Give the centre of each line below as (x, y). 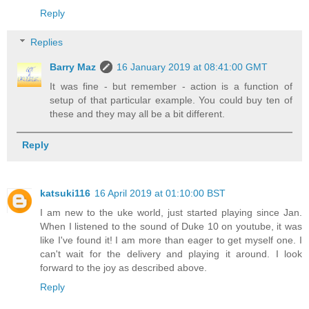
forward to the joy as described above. (123, 268)
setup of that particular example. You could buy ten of (171, 100)
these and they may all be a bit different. (138, 113)
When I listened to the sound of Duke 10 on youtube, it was (171, 227)
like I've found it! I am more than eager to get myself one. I (171, 240)
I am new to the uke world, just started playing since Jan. (171, 213)
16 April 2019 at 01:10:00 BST (160, 193)
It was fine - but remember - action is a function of (171, 86)
